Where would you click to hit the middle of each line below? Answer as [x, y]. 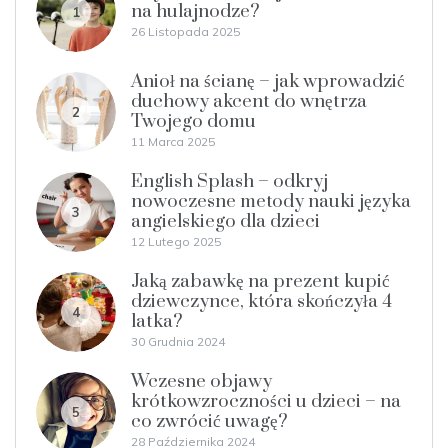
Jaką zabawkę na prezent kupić [260, 281]
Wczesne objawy [201, 381]
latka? [157, 321]
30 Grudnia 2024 [178, 341]
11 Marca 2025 [173, 141]
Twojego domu [193, 121]
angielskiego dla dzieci [225, 221]
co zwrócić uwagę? [209, 421]
